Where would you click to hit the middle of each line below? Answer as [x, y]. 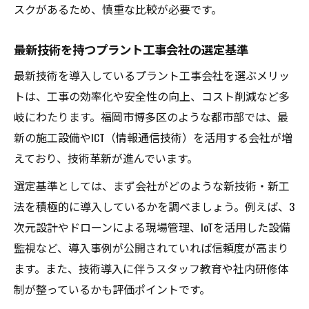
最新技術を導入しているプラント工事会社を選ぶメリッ [152, 75]
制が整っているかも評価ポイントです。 [112, 289]
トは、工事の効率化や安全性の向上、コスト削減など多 [152, 96]
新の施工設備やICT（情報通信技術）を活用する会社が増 [153, 137]
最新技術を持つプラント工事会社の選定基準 [131, 49]
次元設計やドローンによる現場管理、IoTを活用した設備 [152, 227]
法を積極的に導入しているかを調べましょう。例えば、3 [154, 206]
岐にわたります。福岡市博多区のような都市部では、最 [151, 116]
